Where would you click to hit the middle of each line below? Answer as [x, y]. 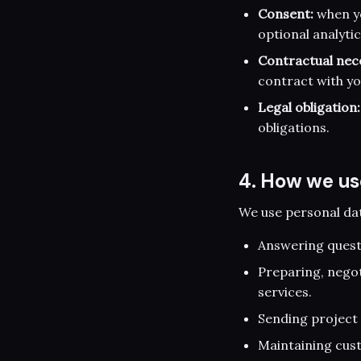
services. [285, 291]
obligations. [294, 127]
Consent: [286, 13]
